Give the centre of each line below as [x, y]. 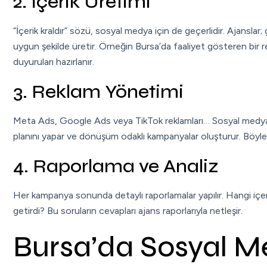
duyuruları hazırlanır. [54, 61]
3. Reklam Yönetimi [98, 91]
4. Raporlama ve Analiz [116, 166]
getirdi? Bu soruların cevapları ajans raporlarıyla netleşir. [128, 210]
